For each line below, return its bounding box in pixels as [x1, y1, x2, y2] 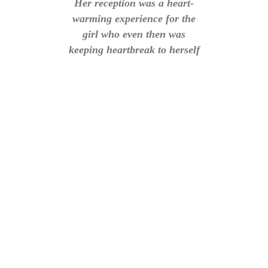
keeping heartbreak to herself [68, 43, 200, 56]
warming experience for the [72, 12, 196, 25]
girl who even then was [83, 28, 185, 40]
